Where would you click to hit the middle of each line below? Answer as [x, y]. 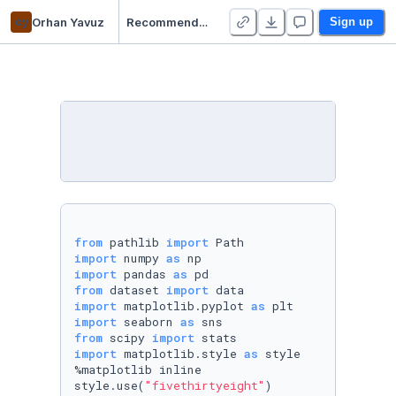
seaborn [148, 322]
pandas [145, 274]
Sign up [351, 21]
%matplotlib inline [145, 369]
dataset [134, 290]
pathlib [134, 242]
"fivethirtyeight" [205, 385]
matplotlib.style [180, 354]
